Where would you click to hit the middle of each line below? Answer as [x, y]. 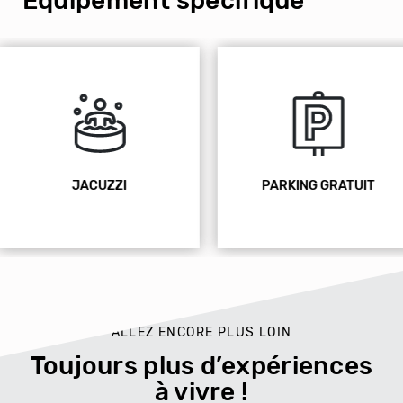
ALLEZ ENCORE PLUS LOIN [201, 332]
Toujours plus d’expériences [201, 366]
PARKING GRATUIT [120, 185]
